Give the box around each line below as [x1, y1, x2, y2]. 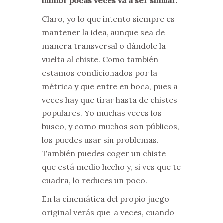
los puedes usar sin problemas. [42, 135, 159, 145]
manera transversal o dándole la [42, 41, 166, 51]
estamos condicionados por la [42, 68, 157, 78]
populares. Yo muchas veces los [42, 108, 162, 118]
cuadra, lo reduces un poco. [42, 175, 147, 186]
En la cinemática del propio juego [42, 194, 169, 204]
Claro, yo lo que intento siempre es [42, 14, 175, 24]
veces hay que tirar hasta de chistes [42, 95, 177, 105]
